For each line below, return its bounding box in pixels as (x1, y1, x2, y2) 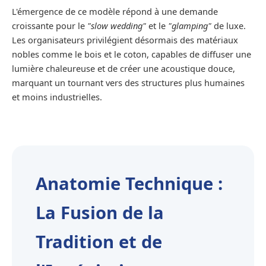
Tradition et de (36, 230, 162, 254)
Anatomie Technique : (36, 172, 223, 196)
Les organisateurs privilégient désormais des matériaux (12, 34, 238, 46)
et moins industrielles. (12, 91, 102, 103)
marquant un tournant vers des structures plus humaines (12, 77, 245, 89)
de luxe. (211, 20, 246, 32)
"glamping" (168, 20, 211, 32)
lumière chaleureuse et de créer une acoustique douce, (12, 62, 235, 75)
